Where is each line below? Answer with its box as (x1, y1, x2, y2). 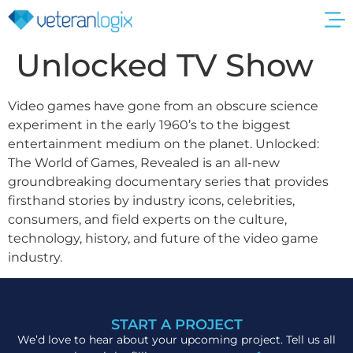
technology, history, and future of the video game (8, 230, 318, 246)
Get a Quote (245, 13, 302, 26)
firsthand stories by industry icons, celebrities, (8, 192, 295, 208)
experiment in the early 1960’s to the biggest (8, 117, 291, 132)
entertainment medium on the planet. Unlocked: (8, 136, 319, 151)
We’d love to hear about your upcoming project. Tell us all (17, 333, 336, 347)
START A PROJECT (110, 316, 243, 333)
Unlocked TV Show (16, 45, 314, 84)
